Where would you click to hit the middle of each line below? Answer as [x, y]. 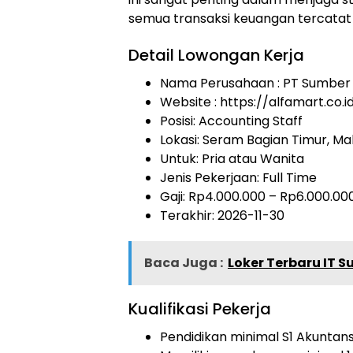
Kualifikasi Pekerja [200, 309]
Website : [190, 102]
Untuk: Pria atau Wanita [232, 159]
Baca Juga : [184, 263]
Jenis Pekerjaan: [211, 178]
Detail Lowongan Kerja [216, 55]
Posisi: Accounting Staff [231, 121]
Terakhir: [189, 216]
